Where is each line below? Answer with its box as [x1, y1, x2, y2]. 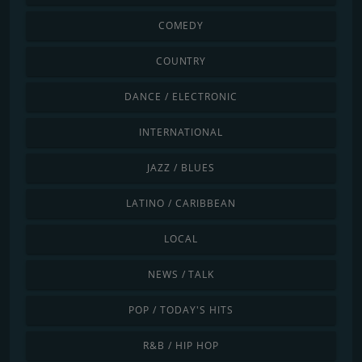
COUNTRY [155, 53, 207, 68]
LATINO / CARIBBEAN [126, 196, 236, 210]
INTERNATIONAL [138, 124, 224, 139]
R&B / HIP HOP [143, 338, 219, 352]
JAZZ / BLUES [147, 160, 215, 175]
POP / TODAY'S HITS [128, 302, 234, 317]
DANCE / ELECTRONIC [124, 89, 238, 103]
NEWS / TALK [147, 267, 215, 281]
